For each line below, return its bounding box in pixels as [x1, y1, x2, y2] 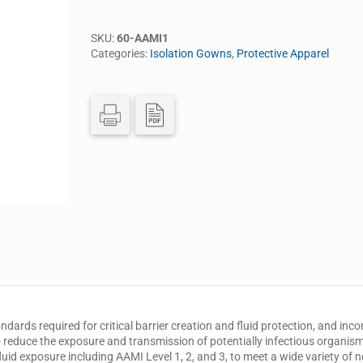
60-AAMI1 [117, 32, 169, 45]
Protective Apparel [237, 47, 329, 60]
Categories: [91, 47, 150, 60]
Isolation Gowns [150, 47, 232, 60]
